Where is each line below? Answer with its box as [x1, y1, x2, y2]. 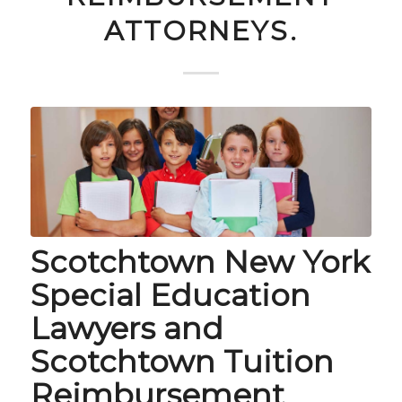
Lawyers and [30, 309, 223, 347]
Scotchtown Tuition [30, 342, 334, 380]
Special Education [30, 275, 310, 314]
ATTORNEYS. [103, 14, 298, 48]
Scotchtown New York [30, 242, 370, 281]
